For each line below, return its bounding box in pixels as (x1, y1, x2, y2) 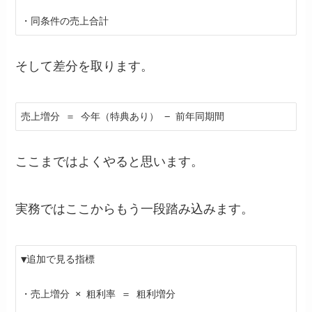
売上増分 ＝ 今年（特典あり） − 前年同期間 (21, 111, 225, 123)
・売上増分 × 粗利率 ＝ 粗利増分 (21, 288, 176, 299)
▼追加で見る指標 (21, 253, 95, 265)
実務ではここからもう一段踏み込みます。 (15, 201, 254, 216)
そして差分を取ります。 (15, 59, 154, 74)
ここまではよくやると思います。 (15, 155, 204, 169)
